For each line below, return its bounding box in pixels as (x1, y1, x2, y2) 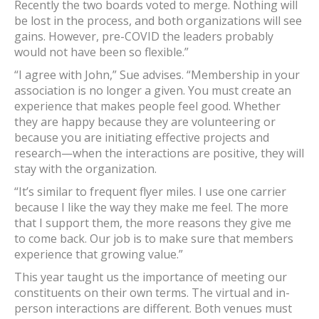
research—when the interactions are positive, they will (14, 145, 304, 161)
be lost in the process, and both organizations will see (14, 13, 302, 28)
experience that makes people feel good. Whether (14, 98, 281, 114)
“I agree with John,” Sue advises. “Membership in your (14, 67, 300, 83)
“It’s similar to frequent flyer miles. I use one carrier (14, 184, 286, 199)
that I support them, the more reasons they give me (14, 215, 291, 231)
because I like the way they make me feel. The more (14, 199, 288, 215)
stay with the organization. (14, 161, 157, 177)
